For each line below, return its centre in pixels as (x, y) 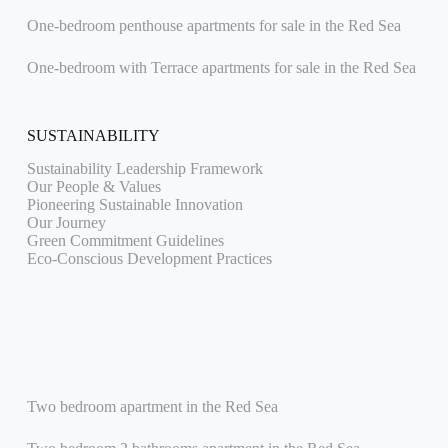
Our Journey (66, 223)
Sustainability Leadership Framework (144, 169)
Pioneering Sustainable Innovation (134, 205)
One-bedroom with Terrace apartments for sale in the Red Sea (221, 68)
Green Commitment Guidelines (125, 241)
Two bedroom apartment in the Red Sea (152, 407)
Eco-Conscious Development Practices (149, 259)
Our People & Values (93, 187)
